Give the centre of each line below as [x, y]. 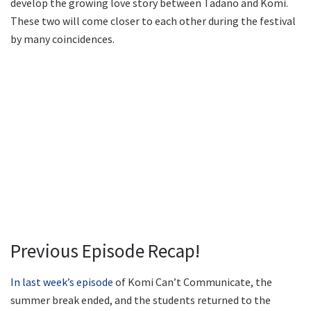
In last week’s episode [62, 281]
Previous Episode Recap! [105, 251]
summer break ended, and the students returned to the [141, 300]
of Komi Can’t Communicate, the [193, 281]
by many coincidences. [62, 39]
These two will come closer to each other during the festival [153, 21]
